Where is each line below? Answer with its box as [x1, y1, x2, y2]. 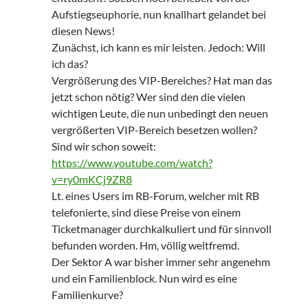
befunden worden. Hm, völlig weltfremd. [51, 239, 239, 252]
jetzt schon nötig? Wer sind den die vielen [51, 90, 245, 104]
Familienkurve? [51, 288, 123, 302]
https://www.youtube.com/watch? [51, 156, 212, 170]
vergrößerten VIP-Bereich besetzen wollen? [51, 123, 257, 137]
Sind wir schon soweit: [51, 140, 156, 153]
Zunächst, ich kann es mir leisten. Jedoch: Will [51, 41, 265, 54]
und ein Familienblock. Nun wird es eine [51, 272, 237, 285]
